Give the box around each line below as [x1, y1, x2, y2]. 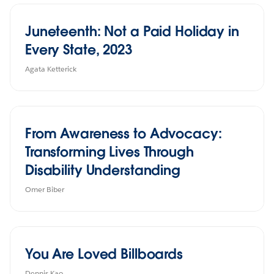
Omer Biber [25, 183, 64, 194]
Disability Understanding [25, 161, 180, 179]
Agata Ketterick [25, 63, 76, 74]
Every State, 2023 [25, 40, 132, 58]
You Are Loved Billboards [25, 245, 183, 262]
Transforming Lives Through [25, 143, 194, 160]
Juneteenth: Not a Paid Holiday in [25, 22, 239, 40]
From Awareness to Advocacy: [25, 124, 222, 142]
